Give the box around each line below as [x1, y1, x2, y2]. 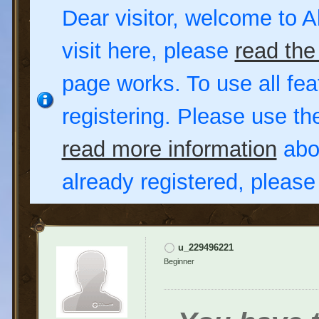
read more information [61, 137, 277, 162]
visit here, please [61, 38, 235, 63]
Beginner [163, 256, 194, 266]
